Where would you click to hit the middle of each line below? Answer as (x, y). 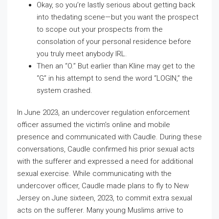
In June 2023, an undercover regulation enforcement (103, 112)
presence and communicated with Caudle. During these (109, 137)
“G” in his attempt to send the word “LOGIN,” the (115, 78)
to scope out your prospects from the (100, 29)
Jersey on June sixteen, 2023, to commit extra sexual (105, 198)
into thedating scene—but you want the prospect (118, 17)
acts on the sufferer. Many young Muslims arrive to (100, 210)
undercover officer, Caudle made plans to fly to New (103, 186)
